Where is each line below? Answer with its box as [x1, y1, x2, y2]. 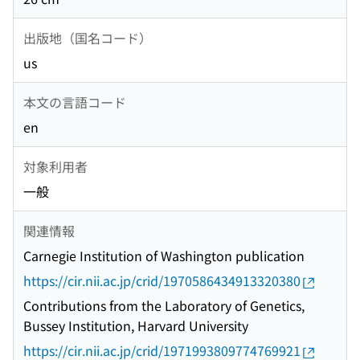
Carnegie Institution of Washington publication [23, 246, 305, 266]
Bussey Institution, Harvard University [23, 316, 248, 336]
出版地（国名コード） [23, 27, 152, 47]
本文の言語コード [23, 92, 126, 112]
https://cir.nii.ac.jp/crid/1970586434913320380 [23, 271, 301, 291]
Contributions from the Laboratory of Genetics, [23, 296, 305, 316]
